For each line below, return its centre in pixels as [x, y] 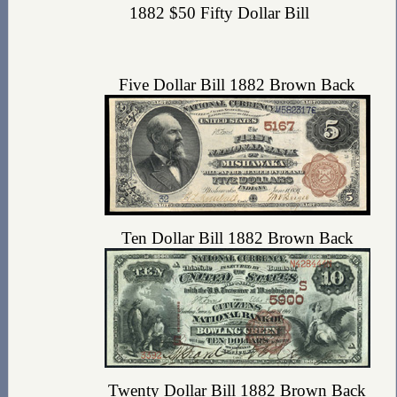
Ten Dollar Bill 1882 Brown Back [237, 238]
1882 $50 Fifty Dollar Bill [220, 12]
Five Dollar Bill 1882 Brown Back [237, 85]
